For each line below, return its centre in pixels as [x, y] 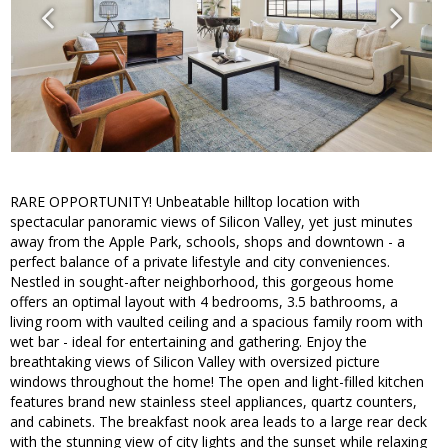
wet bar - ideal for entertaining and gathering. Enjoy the [188, 342]
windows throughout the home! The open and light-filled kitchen [217, 382]
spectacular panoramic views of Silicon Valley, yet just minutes [211, 222]
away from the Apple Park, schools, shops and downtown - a [207, 242]
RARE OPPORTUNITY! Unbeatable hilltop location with [185, 202]
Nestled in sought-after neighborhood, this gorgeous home [202, 282]
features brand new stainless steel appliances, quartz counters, [213, 402]
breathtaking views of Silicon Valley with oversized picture [195, 362]
